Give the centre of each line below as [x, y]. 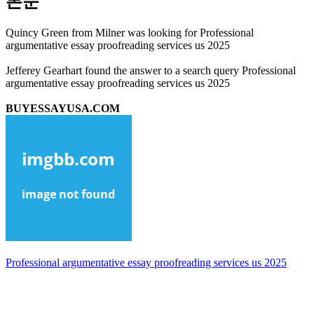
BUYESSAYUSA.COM [63, 108]
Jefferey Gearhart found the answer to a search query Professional [151, 70]
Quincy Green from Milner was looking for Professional [130, 32]
